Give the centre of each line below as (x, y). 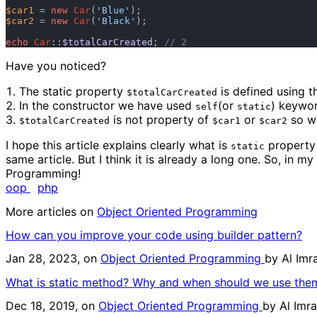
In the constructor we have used (107, 106)
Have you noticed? (56, 66)
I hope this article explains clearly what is (118, 145)
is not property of (161, 120)
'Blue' (113, 11)
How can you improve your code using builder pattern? (154, 235)
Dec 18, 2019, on (52, 305)
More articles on (51, 211)
